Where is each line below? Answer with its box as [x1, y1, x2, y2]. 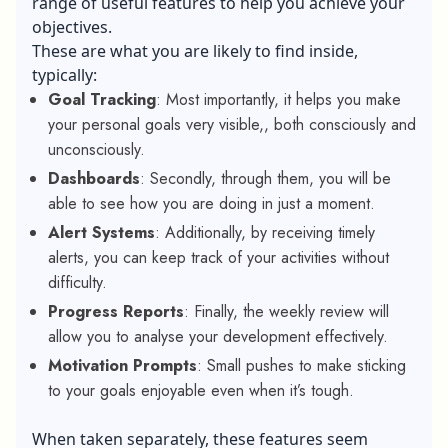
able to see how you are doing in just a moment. [48, 191, 375, 215]
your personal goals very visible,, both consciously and [48, 112, 416, 136]
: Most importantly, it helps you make [156, 87, 401, 111]
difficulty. [48, 270, 107, 294]
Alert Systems [48, 220, 155, 244]
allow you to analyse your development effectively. [48, 324, 388, 348]
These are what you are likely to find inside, [32, 39, 358, 62]
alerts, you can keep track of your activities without [48, 245, 389, 269]
